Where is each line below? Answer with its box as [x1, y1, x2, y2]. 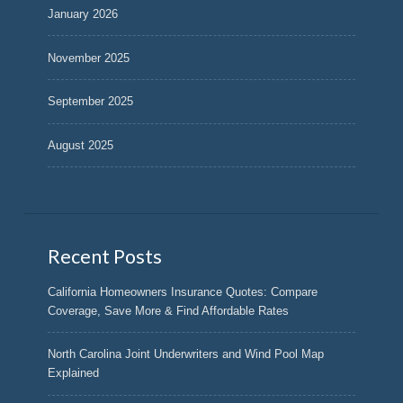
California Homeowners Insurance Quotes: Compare [48, 284, 318, 299]
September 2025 [48, 94, 134, 109]
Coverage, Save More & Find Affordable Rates [48, 303, 290, 318]
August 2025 [48, 138, 114, 152]
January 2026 [48, 7, 119, 22]
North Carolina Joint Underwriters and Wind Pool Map [48, 347, 325, 362]
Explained [48, 366, 100, 381]
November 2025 [48, 50, 130, 65]
